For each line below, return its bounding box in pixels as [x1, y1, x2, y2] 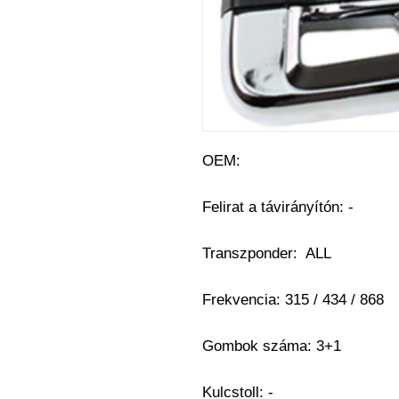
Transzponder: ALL [202, 245, 331, 262]
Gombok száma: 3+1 [202, 338, 341, 354]
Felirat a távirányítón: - [202, 199, 358, 216]
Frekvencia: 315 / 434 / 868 [202, 291, 384, 308]
